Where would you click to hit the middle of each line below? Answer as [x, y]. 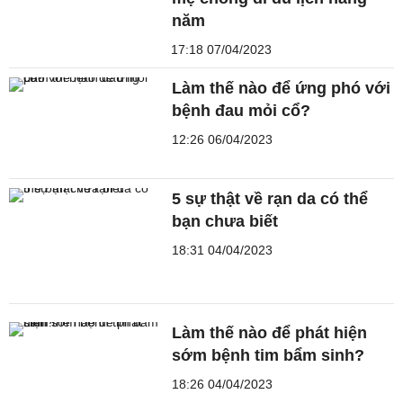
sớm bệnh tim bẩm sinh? [269, 356]
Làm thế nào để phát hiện [270, 333]
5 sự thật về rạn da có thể [270, 199]
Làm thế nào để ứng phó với [282, 88]
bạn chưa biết [225, 222]
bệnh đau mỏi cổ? [242, 110]
